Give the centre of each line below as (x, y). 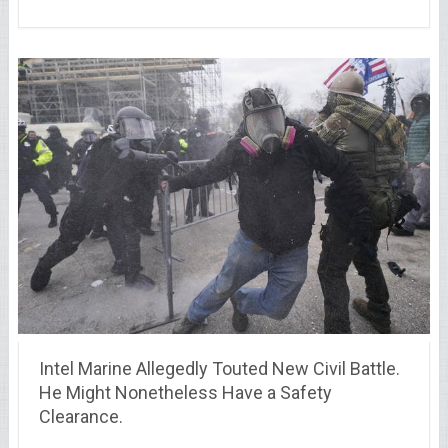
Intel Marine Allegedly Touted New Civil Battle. (219, 368)
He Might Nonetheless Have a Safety (185, 392)
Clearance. (80, 416)
